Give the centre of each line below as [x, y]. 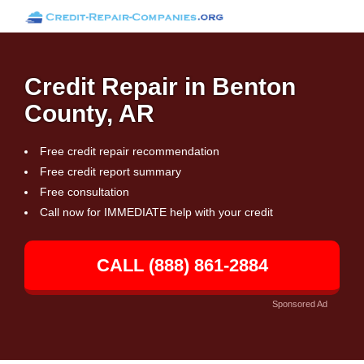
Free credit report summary [110, 171]
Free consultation [84, 192]
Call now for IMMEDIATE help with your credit [156, 212]
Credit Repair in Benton [160, 87]
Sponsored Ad [300, 304]
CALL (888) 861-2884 [182, 265]
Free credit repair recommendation [130, 151]
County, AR [89, 113]
